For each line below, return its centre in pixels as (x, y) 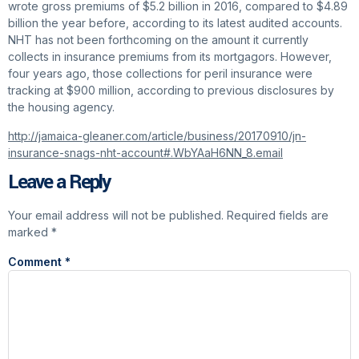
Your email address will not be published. (116, 216)
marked (30, 232)
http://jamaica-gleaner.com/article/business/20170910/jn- (157, 135)
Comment (36, 262)
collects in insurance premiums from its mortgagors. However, (170, 57)
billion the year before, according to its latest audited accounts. (175, 23)
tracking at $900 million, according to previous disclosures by (171, 91)
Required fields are (278, 216)
